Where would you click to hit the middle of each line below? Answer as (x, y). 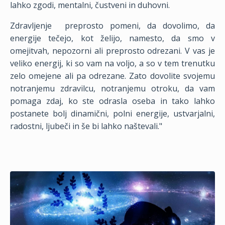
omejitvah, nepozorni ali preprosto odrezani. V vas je (113, 51)
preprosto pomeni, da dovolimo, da (140, 26)
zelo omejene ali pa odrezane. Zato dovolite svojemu (113, 76)
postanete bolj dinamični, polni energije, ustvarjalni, (113, 114)
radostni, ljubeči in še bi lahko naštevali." (86, 126)
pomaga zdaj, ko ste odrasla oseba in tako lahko (113, 101)
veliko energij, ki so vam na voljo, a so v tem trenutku (113, 63)
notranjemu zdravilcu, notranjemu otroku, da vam (113, 88)
